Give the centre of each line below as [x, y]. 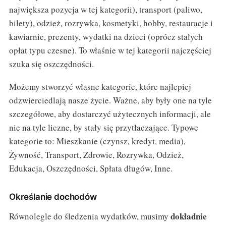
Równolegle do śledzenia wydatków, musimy [90, 216]
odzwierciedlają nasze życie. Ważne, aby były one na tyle [110, 100]
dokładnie [188, 216]
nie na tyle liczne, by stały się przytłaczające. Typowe [103, 127]
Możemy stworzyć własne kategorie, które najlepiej [100, 86]
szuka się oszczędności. [51, 64]
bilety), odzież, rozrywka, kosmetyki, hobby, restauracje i [111, 23]
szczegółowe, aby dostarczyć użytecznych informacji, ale [110, 114]
